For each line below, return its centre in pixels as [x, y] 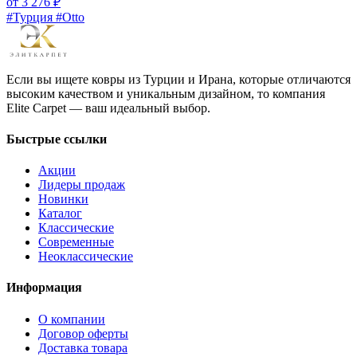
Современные [76, 242]
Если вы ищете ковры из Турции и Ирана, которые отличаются [178, 79]
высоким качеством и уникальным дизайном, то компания [166, 93]
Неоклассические [86, 257]
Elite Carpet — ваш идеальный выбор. [108, 108]
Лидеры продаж [82, 185]
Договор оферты [83, 333]
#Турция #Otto [45, 17]
